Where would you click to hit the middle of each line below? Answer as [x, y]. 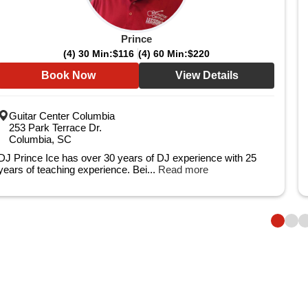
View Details [207, 75]
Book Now [68, 75]
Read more [183, 169]
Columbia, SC [40, 139]
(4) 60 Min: [163, 54]
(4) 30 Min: [88, 54]
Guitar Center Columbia [62, 116]
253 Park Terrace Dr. [55, 128]
